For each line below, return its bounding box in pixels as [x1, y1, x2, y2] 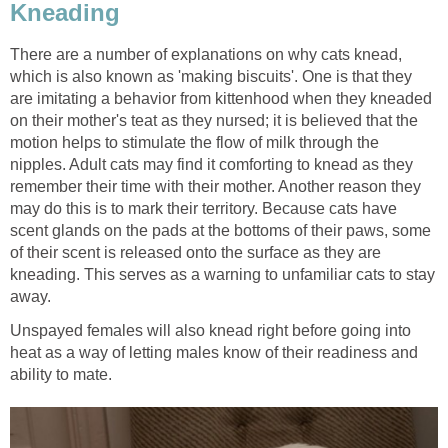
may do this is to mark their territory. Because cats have [10, 200, 397, 218]
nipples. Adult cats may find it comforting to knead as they [10, 156, 413, 174]
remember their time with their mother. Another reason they [10, 178, 421, 196]
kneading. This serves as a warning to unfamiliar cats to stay [10, 266, 435, 284]
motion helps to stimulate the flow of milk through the [10, 134, 379, 152]
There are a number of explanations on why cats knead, [10, 46, 402, 64]
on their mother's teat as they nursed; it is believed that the [10, 112, 418, 130]
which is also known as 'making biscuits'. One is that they [10, 68, 412, 86]
